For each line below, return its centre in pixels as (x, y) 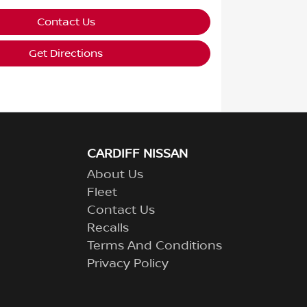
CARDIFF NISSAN (137, 154)
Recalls (108, 228)
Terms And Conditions (155, 246)
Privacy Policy (128, 263)
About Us (115, 174)
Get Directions (66, 53)
